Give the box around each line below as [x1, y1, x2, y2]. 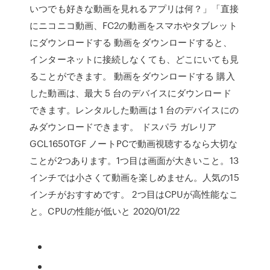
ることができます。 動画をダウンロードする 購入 [30, 69, 235, 83]
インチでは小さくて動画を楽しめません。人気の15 [30, 171, 239, 184]
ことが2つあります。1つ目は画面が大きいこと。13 [30, 154, 239, 167]
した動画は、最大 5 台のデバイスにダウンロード [30, 86, 231, 99]
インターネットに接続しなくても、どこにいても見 [30, 52, 239, 66]
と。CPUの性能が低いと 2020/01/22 [30, 204, 180, 218]
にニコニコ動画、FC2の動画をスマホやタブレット [30, 19, 237, 32]
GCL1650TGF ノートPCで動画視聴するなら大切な [30, 137, 238, 150]
